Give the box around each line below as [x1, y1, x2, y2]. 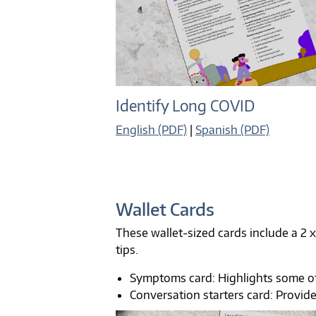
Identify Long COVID [116, 97, 255, 116]
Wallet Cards [116, 198, 214, 220]
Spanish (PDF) [195, 123, 269, 138]
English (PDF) [116, 123, 187, 138]
